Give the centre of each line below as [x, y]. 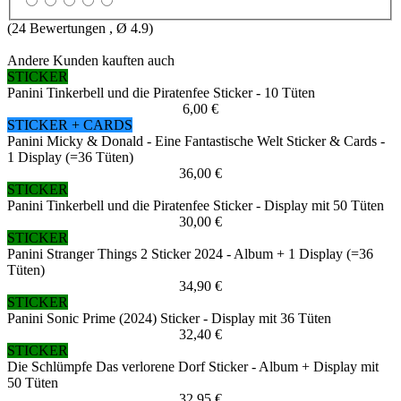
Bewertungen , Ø [78, 29]
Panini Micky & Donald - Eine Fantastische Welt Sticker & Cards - [196, 141]
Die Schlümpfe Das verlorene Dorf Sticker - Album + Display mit [193, 367]
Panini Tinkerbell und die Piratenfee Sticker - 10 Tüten [161, 93]
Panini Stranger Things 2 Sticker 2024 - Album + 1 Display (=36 [190, 254]
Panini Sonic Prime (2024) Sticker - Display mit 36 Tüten [169, 319]
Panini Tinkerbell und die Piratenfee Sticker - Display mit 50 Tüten [196, 206]
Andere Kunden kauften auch [91, 61]
